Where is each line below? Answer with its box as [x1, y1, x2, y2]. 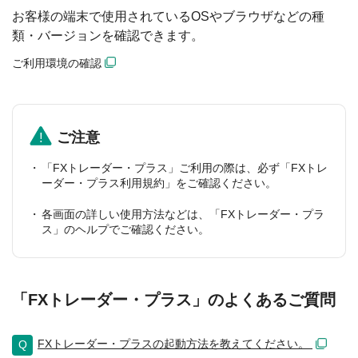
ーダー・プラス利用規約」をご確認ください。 [42, 176, 276, 189]
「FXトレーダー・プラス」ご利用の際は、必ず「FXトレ [42, 161, 328, 174]
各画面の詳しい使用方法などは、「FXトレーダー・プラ [42, 207, 324, 221]
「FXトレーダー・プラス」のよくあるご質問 [12, 290, 336, 308]
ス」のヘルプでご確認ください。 [42, 222, 209, 236]
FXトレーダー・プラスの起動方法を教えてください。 [38, 336, 312, 350]
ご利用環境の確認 [12, 56, 101, 70]
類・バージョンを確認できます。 [12, 28, 204, 42]
